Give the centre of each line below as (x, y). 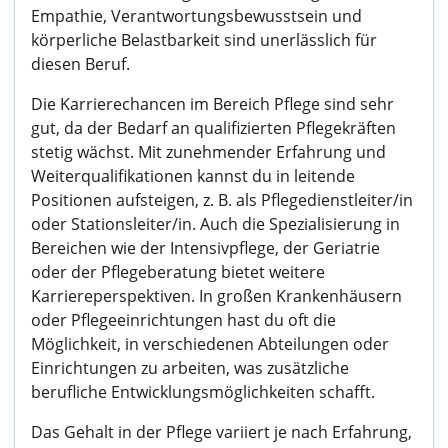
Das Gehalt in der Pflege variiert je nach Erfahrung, (221, 432)
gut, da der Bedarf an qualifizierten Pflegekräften (213, 128)
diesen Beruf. (80, 64)
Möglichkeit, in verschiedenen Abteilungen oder (210, 344)
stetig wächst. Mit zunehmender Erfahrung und (208, 152)
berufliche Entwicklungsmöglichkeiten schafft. (203, 392)
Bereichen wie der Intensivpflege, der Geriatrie (205, 248)
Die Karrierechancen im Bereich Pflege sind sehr (212, 104)
